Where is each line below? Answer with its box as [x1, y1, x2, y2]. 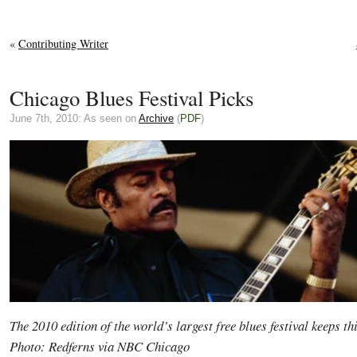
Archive [139, 112, 174, 124]
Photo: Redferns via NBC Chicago [10, 336, 190, 355]
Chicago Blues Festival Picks [10, 84, 253, 112]
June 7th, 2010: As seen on [10, 112, 139, 124]
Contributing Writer [18, 36, 108, 51]
